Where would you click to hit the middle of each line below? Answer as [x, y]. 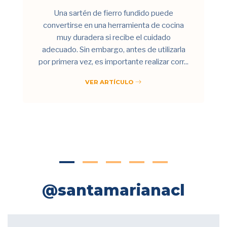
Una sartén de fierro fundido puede [113, 13]
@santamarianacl [113, 190]
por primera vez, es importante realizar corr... [113, 62]
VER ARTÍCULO [110, 82]
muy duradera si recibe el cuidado [113, 37]
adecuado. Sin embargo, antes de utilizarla [113, 49]
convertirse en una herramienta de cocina [113, 25]
